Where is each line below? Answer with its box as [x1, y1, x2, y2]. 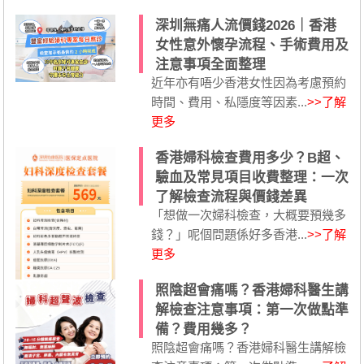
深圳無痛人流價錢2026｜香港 [154, 17, 336, 33]
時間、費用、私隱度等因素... [150, 94, 307, 109]
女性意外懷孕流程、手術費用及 [154, 37, 349, 53]
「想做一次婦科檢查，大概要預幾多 [150, 207, 346, 222]
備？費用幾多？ [154, 321, 252, 337]
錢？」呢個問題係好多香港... [150, 227, 307, 241]
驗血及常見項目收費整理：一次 [154, 169, 349, 185]
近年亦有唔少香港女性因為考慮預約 [150, 75, 346, 89]
